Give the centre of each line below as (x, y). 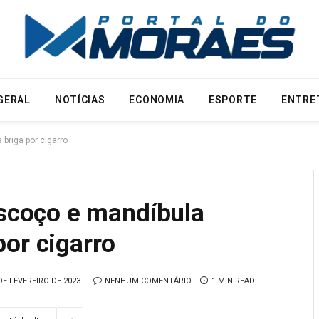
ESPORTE (233, 100)
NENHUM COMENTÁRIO (148, 281)
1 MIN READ (233, 281)
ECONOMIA (157, 100)
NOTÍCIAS (80, 100)
